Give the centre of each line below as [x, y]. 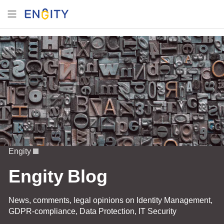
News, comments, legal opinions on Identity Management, [110, 200]
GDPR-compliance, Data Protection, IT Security [92, 211]
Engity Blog [58, 176]
